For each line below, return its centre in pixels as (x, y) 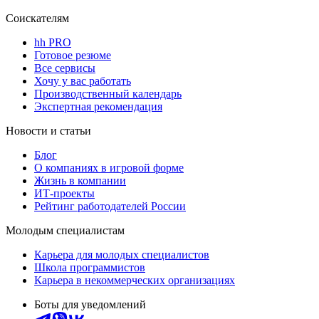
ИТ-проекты (64, 193)
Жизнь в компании (80, 180)
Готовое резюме (73, 55)
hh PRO (53, 42)
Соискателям (37, 18)
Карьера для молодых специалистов (122, 254)
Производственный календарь (108, 93)
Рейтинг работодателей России (110, 206)
